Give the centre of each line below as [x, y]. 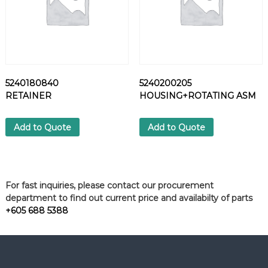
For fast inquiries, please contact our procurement [109, 186]
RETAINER [28, 96]
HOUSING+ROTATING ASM [197, 96]
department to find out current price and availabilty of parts [129, 198]
